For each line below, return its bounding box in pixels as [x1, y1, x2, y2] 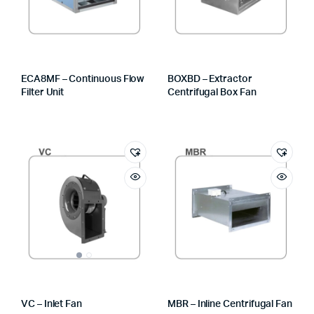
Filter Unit [21, 88, 64, 97]
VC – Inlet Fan [21, 299, 83, 309]
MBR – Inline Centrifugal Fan [168, 299, 293, 309]
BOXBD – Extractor [168, 74, 252, 84]
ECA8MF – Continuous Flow [21, 74, 145, 84]
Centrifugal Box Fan [168, 88, 257, 97]
